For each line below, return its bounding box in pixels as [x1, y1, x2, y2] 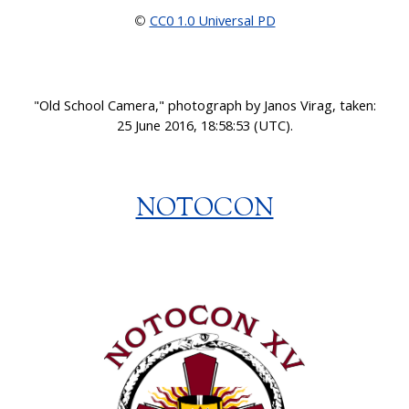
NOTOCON [135, 192, 274, 227]
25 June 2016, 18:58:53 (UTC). [116, 115, 293, 134]
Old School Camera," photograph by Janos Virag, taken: [38, 95, 376, 114]
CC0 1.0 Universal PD [149, 10, 276, 29]
